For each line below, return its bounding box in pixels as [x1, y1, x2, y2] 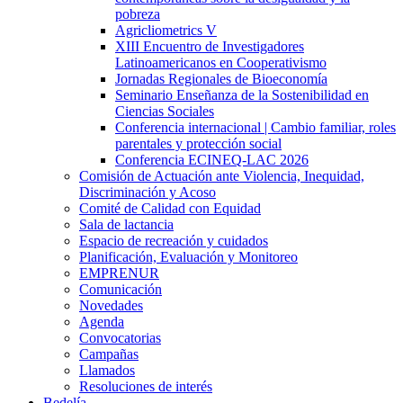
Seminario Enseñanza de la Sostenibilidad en [115, 86, 369, 103]
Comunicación [79, 281, 162, 297]
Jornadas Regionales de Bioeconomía [115, 70, 327, 86]
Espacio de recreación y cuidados [79, 232, 268, 248]
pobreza [115, 5, 160, 22]
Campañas [79, 345, 139, 362]
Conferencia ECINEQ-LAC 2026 [115, 151, 309, 167]
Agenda [79, 313, 124, 329]
